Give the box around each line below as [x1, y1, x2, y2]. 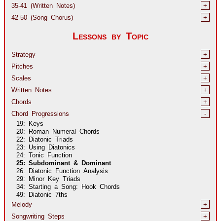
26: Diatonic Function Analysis [16, 167, 108, 173]
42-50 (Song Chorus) [11, 13, 73, 20]
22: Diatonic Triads [16, 135, 73, 142]
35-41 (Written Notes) [11, 1, 75, 8]
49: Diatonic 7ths [16, 190, 68, 197]
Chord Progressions [11, 110, 69, 116]
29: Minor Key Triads [16, 175, 80, 181]
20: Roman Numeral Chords [16, 127, 100, 134]
